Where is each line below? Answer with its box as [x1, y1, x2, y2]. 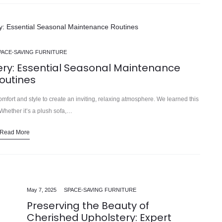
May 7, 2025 [27, 186, 56, 193]
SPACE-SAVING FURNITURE [64, 186, 136, 193]
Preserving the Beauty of [27, 198, 149, 213]
